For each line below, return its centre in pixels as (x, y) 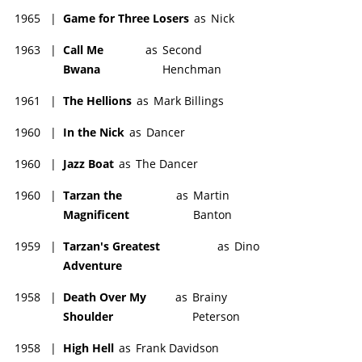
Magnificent (96, 214)
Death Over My (105, 297)
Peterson (216, 316)
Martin (212, 195)
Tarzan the (93, 195)
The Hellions (97, 100)
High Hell (88, 347)
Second (182, 49)
